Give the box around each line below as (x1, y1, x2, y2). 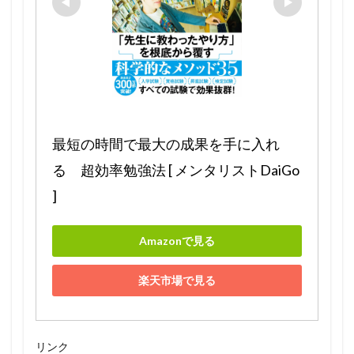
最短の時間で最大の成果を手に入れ (52, 134, 280, 153)
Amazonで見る (139, 234, 215, 248)
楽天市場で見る (138, 273, 216, 288)
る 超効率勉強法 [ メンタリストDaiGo (52, 160, 299, 179)
